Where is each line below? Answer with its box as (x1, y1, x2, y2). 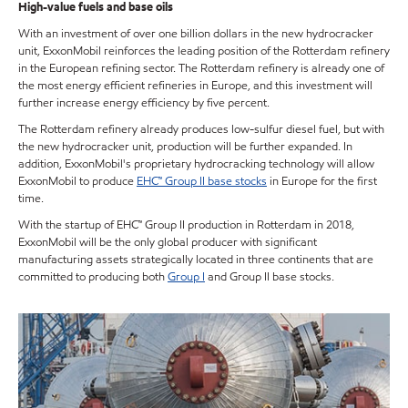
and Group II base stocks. (205, 269, 334, 286)
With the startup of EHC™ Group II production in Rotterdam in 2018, (18, 217, 354, 234)
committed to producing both (18, 269, 168, 286)
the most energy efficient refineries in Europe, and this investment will (18, 77, 372, 95)
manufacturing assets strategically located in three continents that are (18, 251, 373, 269)
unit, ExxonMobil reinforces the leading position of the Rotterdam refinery (18, 43, 390, 60)
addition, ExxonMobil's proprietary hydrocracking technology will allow (18, 156, 374, 173)
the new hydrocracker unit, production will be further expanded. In (18, 138, 352, 156)
